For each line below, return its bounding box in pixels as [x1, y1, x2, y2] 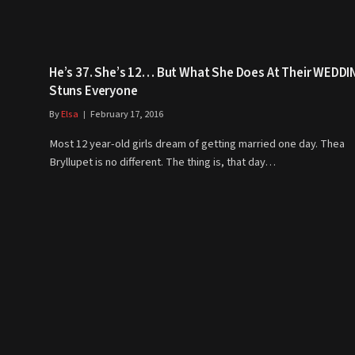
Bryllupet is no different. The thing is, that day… [49, 154, 276, 171]
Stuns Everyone [49, 82, 138, 101]
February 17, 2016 [90, 108, 163, 122]
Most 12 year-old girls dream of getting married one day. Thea [49, 136, 345, 153]
